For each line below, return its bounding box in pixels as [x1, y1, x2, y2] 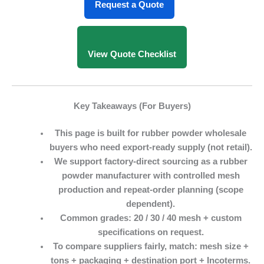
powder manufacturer [61, 170, 151, 180]
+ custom [200, 213, 242, 223]
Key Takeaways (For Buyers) [73, 101, 191, 111]
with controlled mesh [150, 170, 240, 180]
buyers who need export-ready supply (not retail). [49, 142, 252, 152]
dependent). [126, 199, 176, 209]
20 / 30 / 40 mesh [133, 213, 201, 223]
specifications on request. [97, 227, 204, 237]
